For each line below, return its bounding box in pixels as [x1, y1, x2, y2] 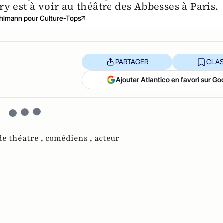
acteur [94, 132, 119, 144]
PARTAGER [115, 57, 148, 66]
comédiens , [45, 132, 94, 144]
